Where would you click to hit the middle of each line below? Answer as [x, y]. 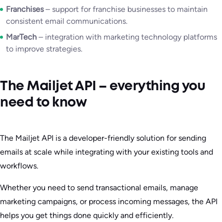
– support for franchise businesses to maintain [126, 9]
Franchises [25, 9]
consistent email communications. [67, 21]
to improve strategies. [44, 49]
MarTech [21, 37]
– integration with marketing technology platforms [127, 37]
